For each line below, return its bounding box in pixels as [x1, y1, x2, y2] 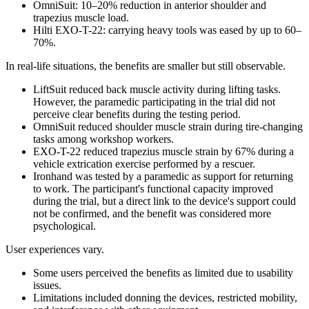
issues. [33, 279, 61, 291]
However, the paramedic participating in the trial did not [33, 95, 275, 108]
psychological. [33, 219, 96, 232]
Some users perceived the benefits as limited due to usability [33, 266, 293, 279]
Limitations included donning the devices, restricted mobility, [33, 291, 297, 303]
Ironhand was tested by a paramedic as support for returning [33, 170, 293, 182]
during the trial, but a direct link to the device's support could [33, 195, 296, 207]
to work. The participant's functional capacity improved [33, 182, 273, 195]
